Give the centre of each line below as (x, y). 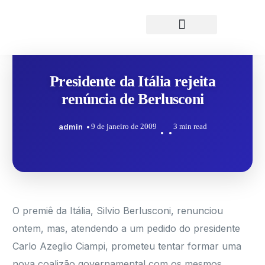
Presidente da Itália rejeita (132, 81)
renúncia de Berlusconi (132, 99)
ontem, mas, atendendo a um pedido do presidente (127, 228)
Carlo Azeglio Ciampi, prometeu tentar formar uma (127, 246)
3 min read (190, 127)
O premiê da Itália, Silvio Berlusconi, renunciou (118, 211)
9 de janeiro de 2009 (124, 127)
